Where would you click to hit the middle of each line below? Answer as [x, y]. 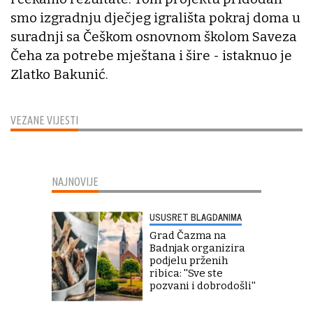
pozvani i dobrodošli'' [203, 285]
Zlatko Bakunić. [59, 74]
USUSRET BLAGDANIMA [196, 217]
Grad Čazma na [188, 235]
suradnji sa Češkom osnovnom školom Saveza [154, 36]
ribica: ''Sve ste [186, 273]
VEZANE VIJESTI [44, 120]
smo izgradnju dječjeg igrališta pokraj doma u [155, 17]
